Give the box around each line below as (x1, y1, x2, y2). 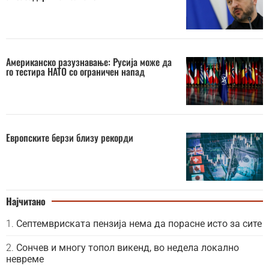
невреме (6, 253, 44, 265)
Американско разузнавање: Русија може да (6, 55, 172, 70)
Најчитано (6, 194, 46, 209)
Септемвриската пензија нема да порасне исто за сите (16, 218, 262, 230)
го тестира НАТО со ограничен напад (6, 64, 145, 79)
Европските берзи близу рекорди (6, 130, 133, 145)
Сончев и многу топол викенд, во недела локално (16, 242, 239, 254)
